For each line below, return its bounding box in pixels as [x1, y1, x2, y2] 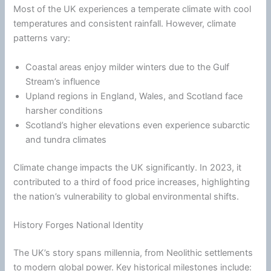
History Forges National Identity [13, 219, 144, 230]
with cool [211, 4, 252, 15]
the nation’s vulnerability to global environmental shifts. [13, 191, 240, 202]
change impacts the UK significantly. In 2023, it [44, 162, 242, 173]
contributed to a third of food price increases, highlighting [13, 176, 250, 188]
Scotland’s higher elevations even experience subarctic [25, 119, 250, 131]
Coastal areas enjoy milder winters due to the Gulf [25, 61, 230, 73]
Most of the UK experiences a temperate [13, 4, 183, 15]
